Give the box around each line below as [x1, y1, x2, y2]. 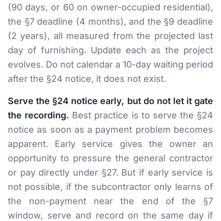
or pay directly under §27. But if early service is [8, 167, 213, 178]
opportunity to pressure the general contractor [8, 153, 213, 163]
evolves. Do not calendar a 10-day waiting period [8, 59, 213, 70]
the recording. [8, 110, 70, 120]
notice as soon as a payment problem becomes [8, 124, 213, 135]
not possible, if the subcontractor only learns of [8, 182, 213, 192]
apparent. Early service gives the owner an [8, 139, 213, 149]
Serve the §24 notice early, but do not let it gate [8, 96, 213, 106]
